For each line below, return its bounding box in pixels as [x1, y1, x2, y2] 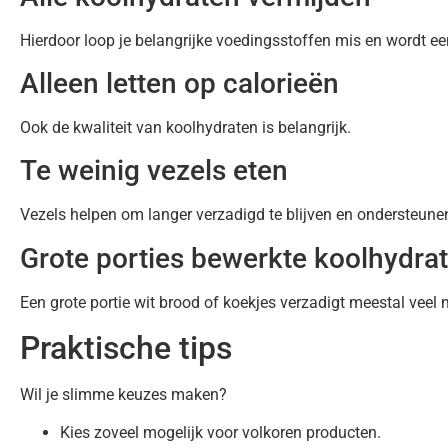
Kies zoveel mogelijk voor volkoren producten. [60, 423, 381, 443]
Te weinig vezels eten [20, 154, 288, 188]
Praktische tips [20, 329, 232, 368]
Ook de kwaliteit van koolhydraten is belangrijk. [20, 117, 351, 137]
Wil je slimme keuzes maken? [20, 385, 227, 405]
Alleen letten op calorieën [20, 66, 339, 100]
